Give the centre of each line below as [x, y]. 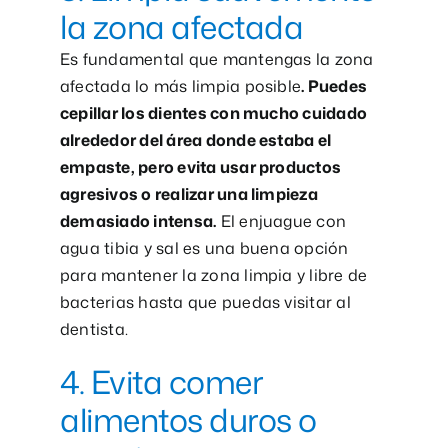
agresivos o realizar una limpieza [188, 194]
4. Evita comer [161, 382]
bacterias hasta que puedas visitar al [205, 302]
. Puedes [334, 86]
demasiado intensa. [138, 221]
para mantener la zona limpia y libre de [213, 275]
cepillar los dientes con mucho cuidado [213, 113]
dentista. [94, 329]
